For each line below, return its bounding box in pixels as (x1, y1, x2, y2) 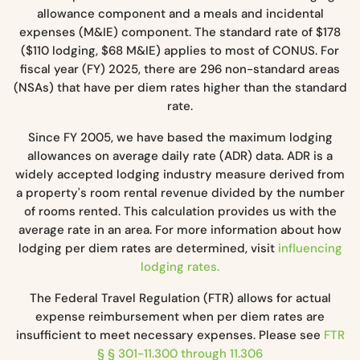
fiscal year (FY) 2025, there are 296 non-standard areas (20, 60, 340, 77)
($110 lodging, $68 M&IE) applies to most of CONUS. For (21, 42, 339, 59)
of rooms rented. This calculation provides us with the (23, 202, 337, 219)
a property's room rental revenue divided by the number (15, 184, 345, 201)
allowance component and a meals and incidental (36, 5, 324, 22)
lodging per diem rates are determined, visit (18, 239, 278, 256)
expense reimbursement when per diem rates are (35, 308, 325, 325)
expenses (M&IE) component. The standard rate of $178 (19, 23, 341, 40)
